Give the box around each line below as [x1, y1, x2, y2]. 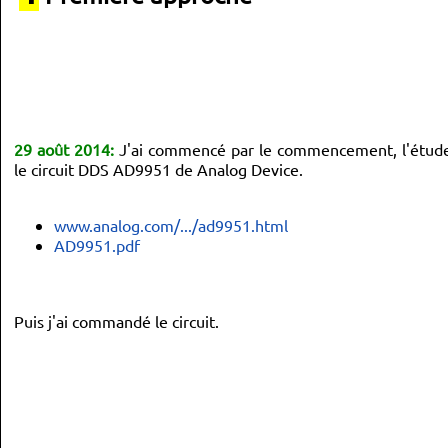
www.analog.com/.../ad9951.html [54, 215, 288, 235]
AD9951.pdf [54, 235, 140, 255]
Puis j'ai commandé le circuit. [14, 311, 219, 331]
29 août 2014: [14, 139, 114, 159]
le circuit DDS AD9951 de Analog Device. [14, 159, 303, 179]
